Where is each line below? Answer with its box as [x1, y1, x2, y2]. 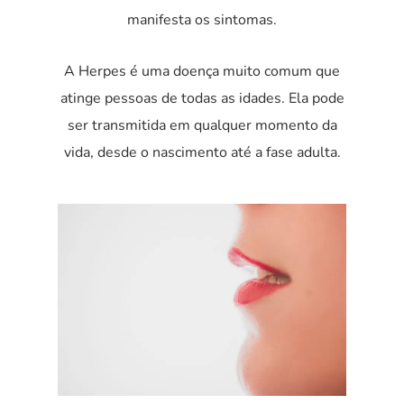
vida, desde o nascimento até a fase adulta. [63, 142, 341, 162]
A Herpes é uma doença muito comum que [64, 61, 340, 81]
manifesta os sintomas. [127, 10, 277, 30]
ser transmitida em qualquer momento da [67, 115, 337, 135]
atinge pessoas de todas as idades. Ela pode [60, 88, 344, 108]
